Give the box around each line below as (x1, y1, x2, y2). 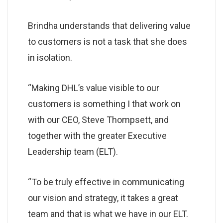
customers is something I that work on (28, 98, 181, 109)
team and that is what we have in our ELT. (28, 208, 188, 219)
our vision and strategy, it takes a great (28, 192, 178, 203)
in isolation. (28, 52, 72, 63)
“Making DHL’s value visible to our (28, 82, 159, 93)
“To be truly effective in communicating (28, 176, 184, 187)
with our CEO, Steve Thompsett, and (28, 114, 169, 125)
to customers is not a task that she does (28, 36, 187, 47)
